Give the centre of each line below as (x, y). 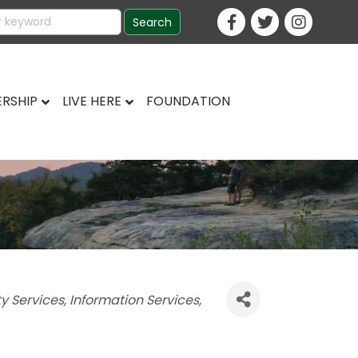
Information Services (134, 300)
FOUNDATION (188, 101)
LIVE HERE (91, 101)
